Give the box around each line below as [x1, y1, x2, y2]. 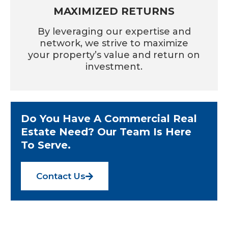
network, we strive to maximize [40, 38, 188, 49]
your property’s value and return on [28, 49, 200, 61]
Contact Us [36, 171, 85, 182]
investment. [85, 61, 142, 73]
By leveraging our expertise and [37, 26, 191, 38]
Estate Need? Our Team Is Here [21, 126, 191, 138]
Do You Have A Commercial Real [21, 112, 197, 125]
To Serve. [21, 139, 71, 152]
